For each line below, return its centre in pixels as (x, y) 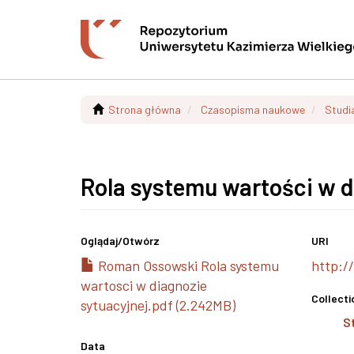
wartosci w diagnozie (144, 285)
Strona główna (145, 109)
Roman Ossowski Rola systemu (187, 265)
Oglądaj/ (102, 241)
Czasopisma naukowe (253, 109)
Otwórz (141, 241)
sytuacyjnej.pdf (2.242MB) (158, 305)
